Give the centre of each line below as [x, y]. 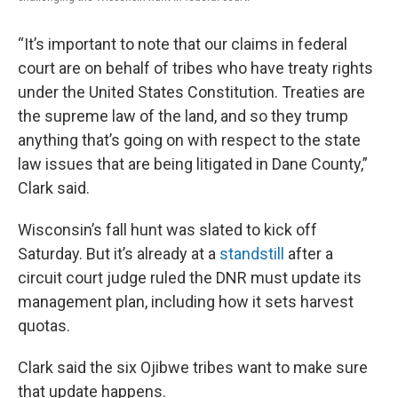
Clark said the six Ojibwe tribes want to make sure [193, 368]
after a [309, 254]
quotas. [44, 326]
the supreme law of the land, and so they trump [183, 116]
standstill [250, 254]
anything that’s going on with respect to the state [189, 140]
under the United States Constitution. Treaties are [191, 92]
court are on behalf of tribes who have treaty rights [195, 68]
